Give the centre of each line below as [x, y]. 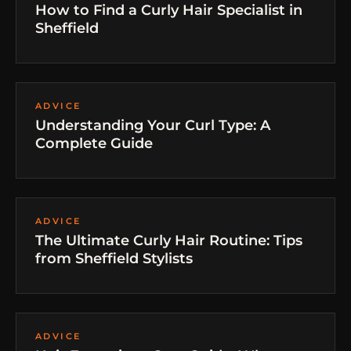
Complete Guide [94, 143]
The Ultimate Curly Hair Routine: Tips [169, 241]
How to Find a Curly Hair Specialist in [169, 10]
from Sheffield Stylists [114, 259]
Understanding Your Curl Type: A [153, 125]
